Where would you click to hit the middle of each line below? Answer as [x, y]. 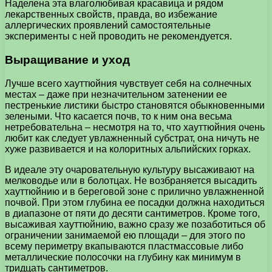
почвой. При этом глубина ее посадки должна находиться [135, 202]
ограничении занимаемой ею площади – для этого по [125, 235]
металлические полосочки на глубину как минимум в [123, 257]
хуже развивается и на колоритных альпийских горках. [128, 149]
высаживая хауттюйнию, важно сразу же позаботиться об [135, 224]
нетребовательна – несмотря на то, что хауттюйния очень [135, 127]
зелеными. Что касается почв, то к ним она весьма [118, 116]
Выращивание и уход [67, 59]
